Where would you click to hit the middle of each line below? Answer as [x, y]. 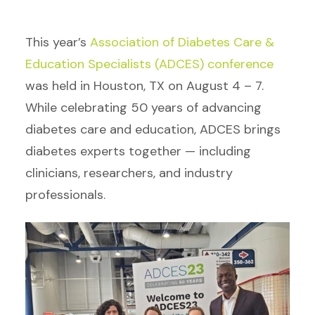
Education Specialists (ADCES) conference [149, 64]
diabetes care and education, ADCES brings [153, 129]
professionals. [67, 195]
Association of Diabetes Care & [182, 42]
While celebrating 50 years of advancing [143, 108]
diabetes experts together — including [138, 151]
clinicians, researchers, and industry [129, 173]
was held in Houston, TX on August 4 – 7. [144, 86]
